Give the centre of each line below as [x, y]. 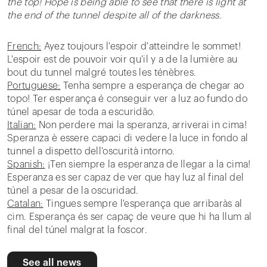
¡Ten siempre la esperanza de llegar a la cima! [148, 164]
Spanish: [26, 164]
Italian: [22, 125]
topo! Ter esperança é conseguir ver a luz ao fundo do [127, 99]
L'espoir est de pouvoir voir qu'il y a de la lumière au [122, 60]
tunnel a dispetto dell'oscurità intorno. [91, 151]
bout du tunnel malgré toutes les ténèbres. [102, 73]
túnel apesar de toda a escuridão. [81, 112]
